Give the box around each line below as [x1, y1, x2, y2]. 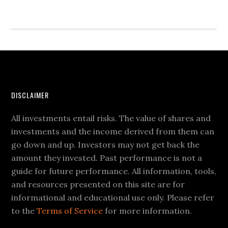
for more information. [103, 206, 192, 216]
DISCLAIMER [11, 90, 49, 101]
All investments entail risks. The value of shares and [11, 113, 211, 124]
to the [11, 206, 37, 216]
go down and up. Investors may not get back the [11, 139, 200, 150]
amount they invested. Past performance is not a [11, 153, 203, 163]
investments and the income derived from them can [11, 126, 215, 137]
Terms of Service [37, 206, 103, 216]
